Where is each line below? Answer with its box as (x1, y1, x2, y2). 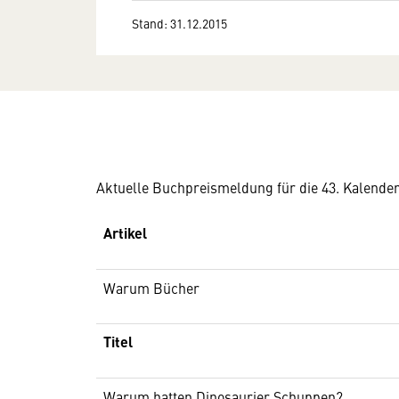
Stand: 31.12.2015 (132, 13, 227, 32)
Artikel (103, 223, 147, 243)
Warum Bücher (103, 278, 199, 297)
